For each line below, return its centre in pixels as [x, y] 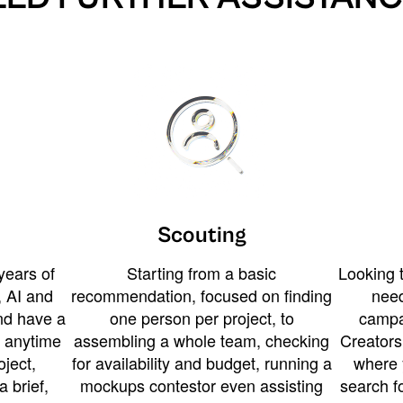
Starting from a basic [201, 272]
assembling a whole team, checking [201, 340]
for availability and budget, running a [201, 362]
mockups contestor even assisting [201, 385]
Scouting [201, 235]
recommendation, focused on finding [201, 295]
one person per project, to [201, 317]
